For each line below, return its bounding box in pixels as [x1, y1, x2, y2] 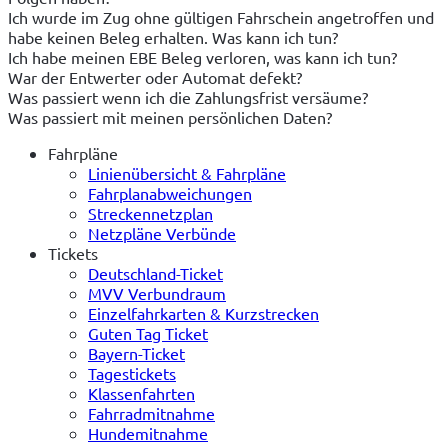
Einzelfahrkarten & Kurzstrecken [88, 302, 319, 323]
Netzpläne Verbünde [88, 222, 236, 243]
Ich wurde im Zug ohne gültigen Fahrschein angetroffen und [8, 6, 434, 27]
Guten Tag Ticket [88, 322, 208, 343]
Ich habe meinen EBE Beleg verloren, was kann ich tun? [8, 46, 397, 67]
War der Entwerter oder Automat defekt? [8, 66, 302, 87]
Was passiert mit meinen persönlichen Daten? [8, 106, 332, 127]
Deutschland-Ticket [88, 262, 223, 283]
